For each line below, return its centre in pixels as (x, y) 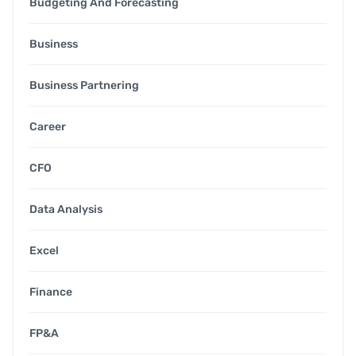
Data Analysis (66, 210)
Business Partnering (84, 86)
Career (48, 127)
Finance (51, 292)
